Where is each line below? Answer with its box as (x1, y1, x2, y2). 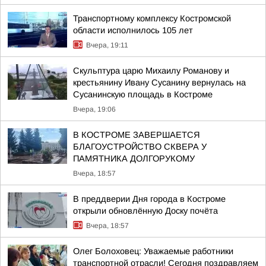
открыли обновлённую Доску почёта (73, 206, 218, 216)
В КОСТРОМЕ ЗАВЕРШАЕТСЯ (73, 130, 200, 140)
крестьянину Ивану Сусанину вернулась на (73, 78, 246, 87)
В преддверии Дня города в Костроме (73, 194, 226, 204)
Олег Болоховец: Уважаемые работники (73, 246, 233, 256)
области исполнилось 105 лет (73, 26, 193, 35)
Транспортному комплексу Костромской (73, 14, 231, 23)
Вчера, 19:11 (86, 41, 128, 49)
